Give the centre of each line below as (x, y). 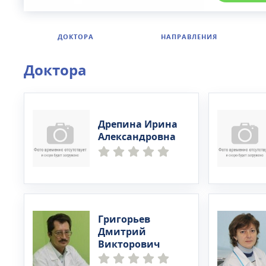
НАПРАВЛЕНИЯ (189, 37)
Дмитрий (122, 232)
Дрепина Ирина (138, 125)
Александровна (137, 137)
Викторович (129, 244)
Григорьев (124, 219)
